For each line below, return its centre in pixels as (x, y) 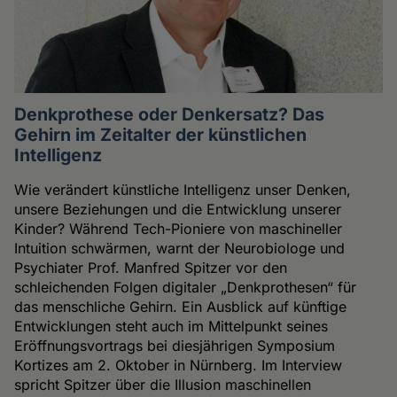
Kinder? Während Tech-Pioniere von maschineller (179, 228)
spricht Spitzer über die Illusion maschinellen (163, 384)
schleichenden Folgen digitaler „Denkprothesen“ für (186, 287)
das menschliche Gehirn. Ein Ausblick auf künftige (181, 306)
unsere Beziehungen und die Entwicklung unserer (178, 209)
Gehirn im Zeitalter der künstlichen (161, 134)
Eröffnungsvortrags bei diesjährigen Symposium (175, 345)
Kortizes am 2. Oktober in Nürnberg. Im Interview (179, 365)
